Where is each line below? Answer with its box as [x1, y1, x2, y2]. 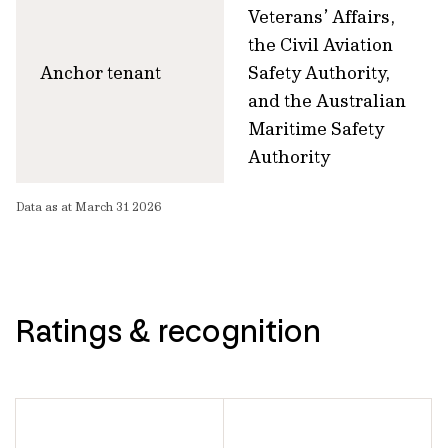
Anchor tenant [40, 61, 161, 84]
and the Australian [248, 89, 406, 112]
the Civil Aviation [248, 33, 393, 56]
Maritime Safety [248, 117, 384, 140]
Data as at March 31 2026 [16, 199, 162, 214]
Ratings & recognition [16, 311, 321, 350]
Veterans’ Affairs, [248, 5, 395, 28]
